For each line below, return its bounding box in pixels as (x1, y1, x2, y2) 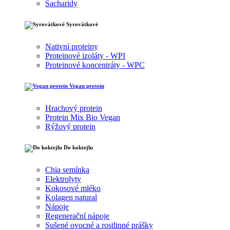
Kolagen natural (45, 193, 97, 202)
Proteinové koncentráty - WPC (45, 61, 145, 70)
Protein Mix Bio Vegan (45, 113, 120, 122)
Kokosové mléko (45, 184, 101, 193)
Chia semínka (45, 165, 89, 175)
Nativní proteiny (45, 42, 98, 51)
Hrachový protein (45, 104, 102, 113)
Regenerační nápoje (45, 212, 109, 221)
